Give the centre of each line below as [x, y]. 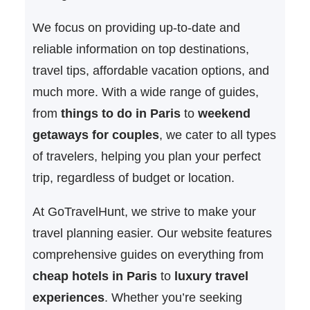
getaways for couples [95, 135]
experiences [68, 297]
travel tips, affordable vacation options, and [151, 70]
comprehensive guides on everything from [148, 254]
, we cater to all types [217, 135]
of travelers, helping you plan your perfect [146, 156]
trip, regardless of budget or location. [133, 177]
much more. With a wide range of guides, [145, 92]
